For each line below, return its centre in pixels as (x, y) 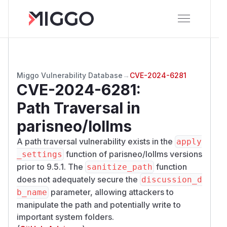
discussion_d (172, 179)
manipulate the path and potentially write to (99, 204)
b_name (32, 192)
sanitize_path (120, 167)
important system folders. (65, 217)
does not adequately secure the (78, 179)
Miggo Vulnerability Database (70, 75)
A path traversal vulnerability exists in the (96, 141)
